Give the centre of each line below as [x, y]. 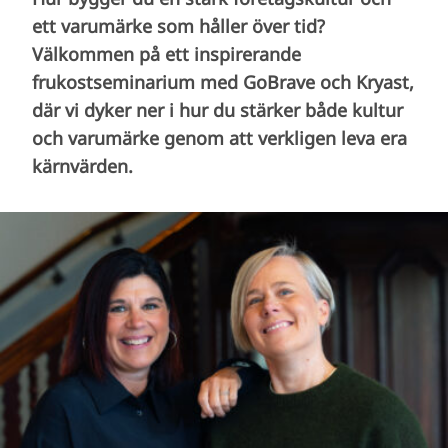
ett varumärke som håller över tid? [178, 26]
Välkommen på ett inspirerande [166, 54]
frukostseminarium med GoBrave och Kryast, [223, 82]
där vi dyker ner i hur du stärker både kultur [217, 110]
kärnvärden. [82, 166]
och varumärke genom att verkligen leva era [219, 138]
